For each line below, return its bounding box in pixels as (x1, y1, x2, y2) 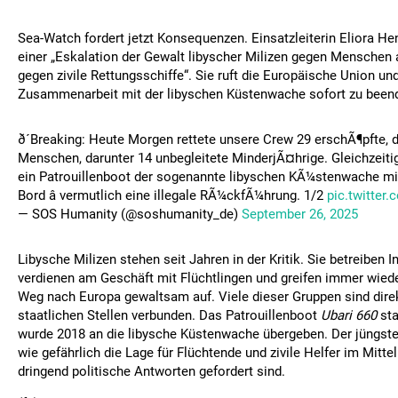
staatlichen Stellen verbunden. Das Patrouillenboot (18, 307, 321, 323)
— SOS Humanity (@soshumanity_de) (18, 206, 242, 222)
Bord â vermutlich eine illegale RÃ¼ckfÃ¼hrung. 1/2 (18, 187, 327, 203)
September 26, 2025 (242, 206, 358, 222)
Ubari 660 (321, 307, 377, 323)
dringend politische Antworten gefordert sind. (18, 363, 285, 379)
